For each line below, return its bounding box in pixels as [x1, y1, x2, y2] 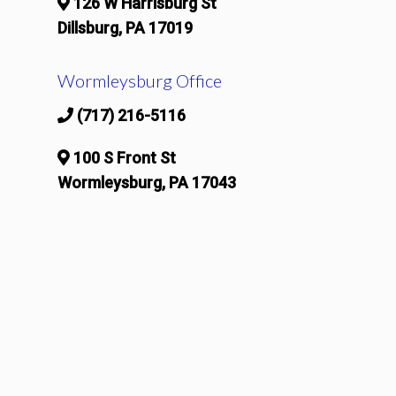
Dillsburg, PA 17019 [57, 18, 193, 37]
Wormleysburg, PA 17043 [57, 172, 236, 192]
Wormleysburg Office [57, 69, 222, 91]
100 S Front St [73, 148, 176, 167]
